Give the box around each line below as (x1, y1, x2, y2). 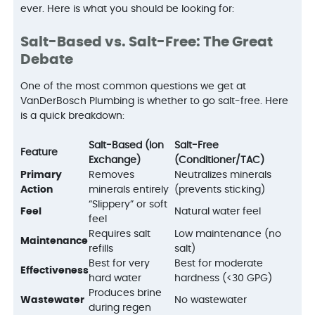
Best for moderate (174, 258, 264, 269)
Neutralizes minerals (174, 169, 272, 180)
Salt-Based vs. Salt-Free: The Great (20, 34, 274, 49)
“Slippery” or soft (89, 199, 168, 210)
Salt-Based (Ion (89, 140, 165, 150)
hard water (89, 273, 142, 283)
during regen (89, 302, 152, 313)
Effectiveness (20, 265, 89, 276)
